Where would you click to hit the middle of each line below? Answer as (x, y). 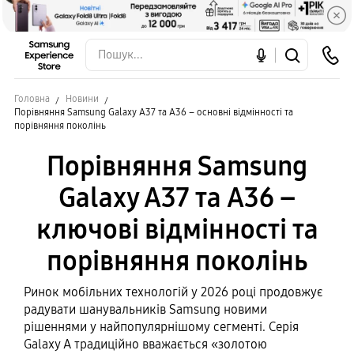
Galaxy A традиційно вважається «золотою (145, 344)
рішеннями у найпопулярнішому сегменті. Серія (161, 327)
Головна (32, 99)
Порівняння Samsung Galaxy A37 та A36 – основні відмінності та (154, 112)
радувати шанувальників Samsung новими (145, 309)
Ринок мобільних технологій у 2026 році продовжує (173, 292)
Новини (82, 99)
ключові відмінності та (177, 230)
